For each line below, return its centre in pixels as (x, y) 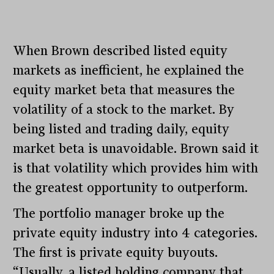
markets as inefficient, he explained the (129, 71)
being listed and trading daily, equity (121, 129)
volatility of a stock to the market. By (124, 110)
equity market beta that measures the (124, 90)
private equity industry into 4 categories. (135, 233)
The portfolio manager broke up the (119, 214)
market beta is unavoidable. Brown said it (136, 149)
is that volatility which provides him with (136, 168)
